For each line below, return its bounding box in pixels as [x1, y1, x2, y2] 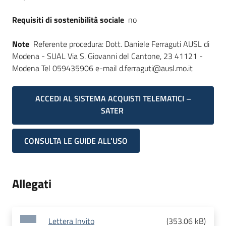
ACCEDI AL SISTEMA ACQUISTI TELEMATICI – [35, 92, 191, 104]
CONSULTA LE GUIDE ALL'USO [24, 135, 128, 147]
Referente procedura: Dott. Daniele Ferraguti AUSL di [33, 38, 209, 50]
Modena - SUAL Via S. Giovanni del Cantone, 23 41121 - [12, 50, 203, 62]
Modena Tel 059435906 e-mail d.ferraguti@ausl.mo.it [12, 62, 193, 74]
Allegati [12, 175, 51, 193]
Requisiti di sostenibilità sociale [12, 14, 124, 26]
